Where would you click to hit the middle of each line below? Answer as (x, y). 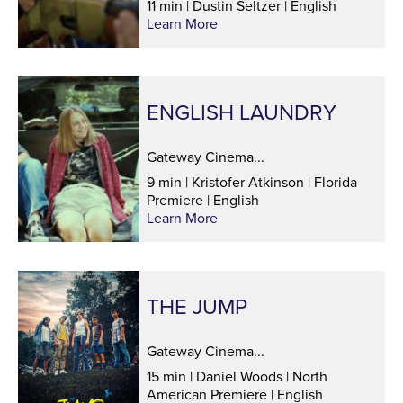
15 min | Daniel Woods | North (237, 377)
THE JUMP (197, 307)
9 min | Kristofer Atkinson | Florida (251, 183)
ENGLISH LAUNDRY (241, 113)
